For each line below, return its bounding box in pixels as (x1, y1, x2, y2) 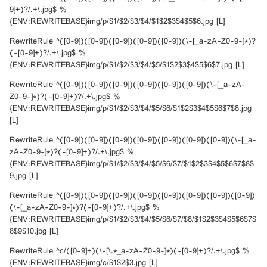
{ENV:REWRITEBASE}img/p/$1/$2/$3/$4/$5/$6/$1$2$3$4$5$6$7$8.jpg (13, 102, 254, 116)
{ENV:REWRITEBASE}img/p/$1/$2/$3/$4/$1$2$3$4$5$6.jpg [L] (13, 15, 228, 29)
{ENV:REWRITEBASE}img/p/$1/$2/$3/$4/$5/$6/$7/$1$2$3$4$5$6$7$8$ (13, 157, 257, 171)
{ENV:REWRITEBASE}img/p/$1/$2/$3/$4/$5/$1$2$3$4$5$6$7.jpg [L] (13, 58, 247, 72)
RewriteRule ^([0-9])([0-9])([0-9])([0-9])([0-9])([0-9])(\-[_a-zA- (13, 78, 249, 92)
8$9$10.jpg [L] (13, 225, 61, 238)
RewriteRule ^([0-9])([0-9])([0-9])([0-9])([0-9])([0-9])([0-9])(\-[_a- (13, 133, 259, 147)
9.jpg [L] (13, 169, 41, 183)
